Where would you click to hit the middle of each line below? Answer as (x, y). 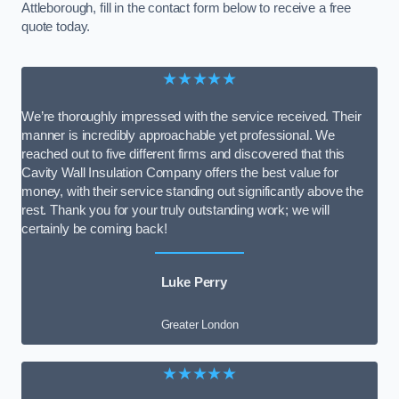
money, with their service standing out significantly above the (192, 192)
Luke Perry (194, 282)
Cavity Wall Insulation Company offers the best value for (180, 173)
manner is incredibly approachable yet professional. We (179, 136)
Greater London (199, 325)
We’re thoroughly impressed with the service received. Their (191, 117)
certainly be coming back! (94, 229)
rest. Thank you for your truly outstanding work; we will (175, 211)
